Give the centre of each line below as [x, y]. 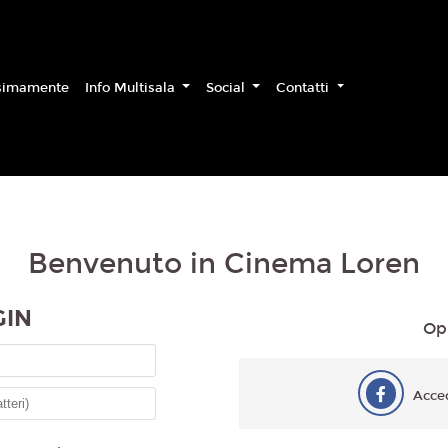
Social [228, 87]
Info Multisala [132, 87]
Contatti [305, 87]
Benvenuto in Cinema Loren [224, 264]
